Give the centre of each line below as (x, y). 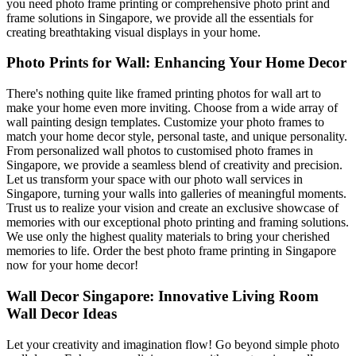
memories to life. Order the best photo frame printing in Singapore (171, 251)
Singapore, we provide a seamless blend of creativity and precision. (174, 165)
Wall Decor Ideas (62, 313)
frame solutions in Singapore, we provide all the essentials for (160, 17)
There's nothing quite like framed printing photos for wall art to (164, 94)
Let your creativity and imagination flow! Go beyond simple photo (173, 344)
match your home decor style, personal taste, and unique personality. (177, 137)
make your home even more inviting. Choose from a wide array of (172, 108)
